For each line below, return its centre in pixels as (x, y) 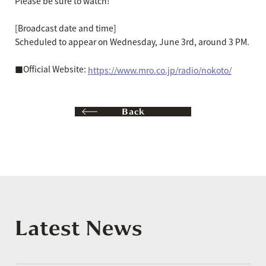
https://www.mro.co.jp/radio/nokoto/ (160, 70)
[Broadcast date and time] (66, 28)
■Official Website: (51, 69)
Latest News (79, 228)
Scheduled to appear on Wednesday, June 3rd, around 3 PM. (132, 42)
